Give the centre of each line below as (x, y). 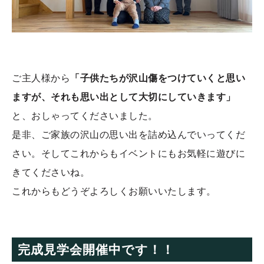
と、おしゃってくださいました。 (85, 116)
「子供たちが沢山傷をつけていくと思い (158, 78)
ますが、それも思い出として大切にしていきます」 (124, 97)
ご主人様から (41, 78)
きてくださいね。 (51, 173)
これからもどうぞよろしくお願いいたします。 (114, 192)
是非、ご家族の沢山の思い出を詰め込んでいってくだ (129, 135)
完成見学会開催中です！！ (96, 250)
